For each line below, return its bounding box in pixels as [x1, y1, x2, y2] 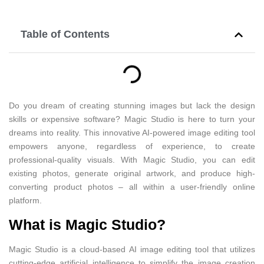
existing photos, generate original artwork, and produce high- [9, 169, 255, 178]
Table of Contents [21, 28, 110, 40]
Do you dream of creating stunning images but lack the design [9, 101, 255, 110]
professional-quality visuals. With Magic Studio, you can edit [9, 155, 255, 164]
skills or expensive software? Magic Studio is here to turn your [9, 114, 255, 124]
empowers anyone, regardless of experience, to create [9, 141, 255, 151]
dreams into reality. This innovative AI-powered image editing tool [9, 128, 255, 137]
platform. [9, 196, 42, 205]
